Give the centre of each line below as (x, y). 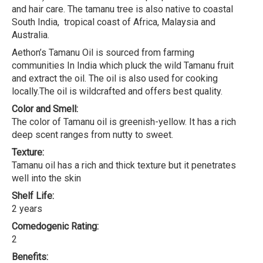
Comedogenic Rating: (55, 226)
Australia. (31, 35)
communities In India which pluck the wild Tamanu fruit (123, 65)
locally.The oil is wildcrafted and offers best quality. (117, 91)
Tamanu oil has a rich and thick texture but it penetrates (124, 165)
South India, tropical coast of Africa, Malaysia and (114, 22)
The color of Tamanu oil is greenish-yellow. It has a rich (124, 122)
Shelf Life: (33, 195)
